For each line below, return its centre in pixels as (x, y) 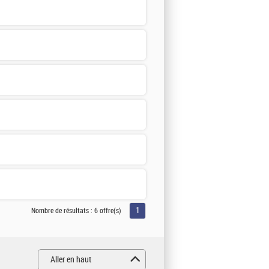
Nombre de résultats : (63, 210)
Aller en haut (71, 259)
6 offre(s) (108, 210)
